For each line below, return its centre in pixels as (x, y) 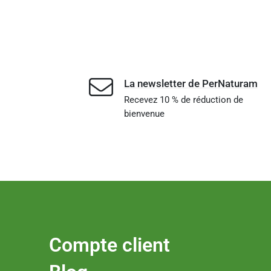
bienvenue (144, 114)
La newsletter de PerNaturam (191, 84)
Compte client (110, 245)
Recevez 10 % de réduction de (183, 100)
